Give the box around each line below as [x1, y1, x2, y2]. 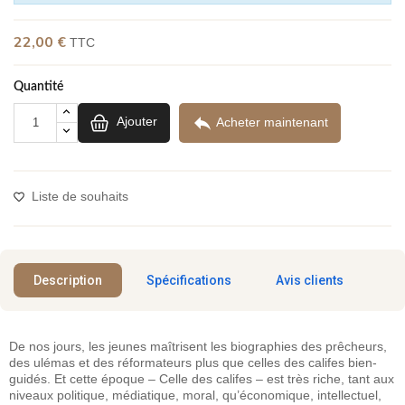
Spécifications [146, 272, 231, 287]
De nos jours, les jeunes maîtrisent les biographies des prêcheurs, [9, 338, 387, 353]
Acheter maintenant [216, 114, 328, 129]
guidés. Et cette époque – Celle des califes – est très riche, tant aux [9, 371, 394, 386]
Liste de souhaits [32, 188, 128, 203]
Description [33, 272, 102, 287]
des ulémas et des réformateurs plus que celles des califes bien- [9, 354, 377, 370]
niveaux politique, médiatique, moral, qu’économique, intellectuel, [9, 387, 381, 402]
